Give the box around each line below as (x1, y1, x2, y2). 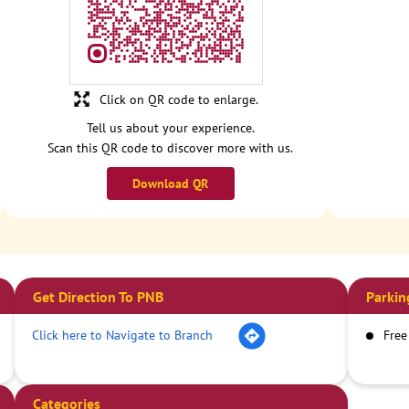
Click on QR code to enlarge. (99, 91, 258, 109)
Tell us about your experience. (86, 120, 255, 137)
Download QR (132, 175, 209, 193)
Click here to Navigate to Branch (32, 326, 214, 343)
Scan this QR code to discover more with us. (47, 140, 294, 157)
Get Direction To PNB (33, 288, 164, 307)
